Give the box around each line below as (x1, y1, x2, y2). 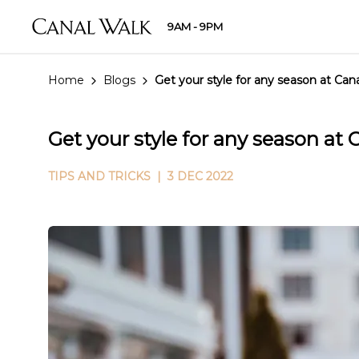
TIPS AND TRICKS (48, 169, 151, 184)
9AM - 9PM (167, 19, 223, 33)
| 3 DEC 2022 (151, 169, 233, 184)
